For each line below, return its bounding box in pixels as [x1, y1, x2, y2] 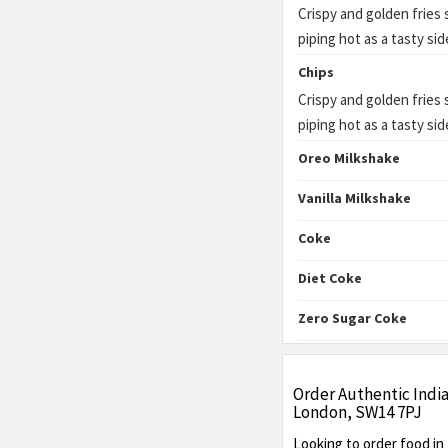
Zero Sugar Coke [298, 309, 407, 327]
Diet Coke [298, 269, 362, 287]
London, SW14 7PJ [293, 401, 422, 423]
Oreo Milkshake [298, 149, 400, 167]
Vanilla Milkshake [298, 189, 411, 207]
